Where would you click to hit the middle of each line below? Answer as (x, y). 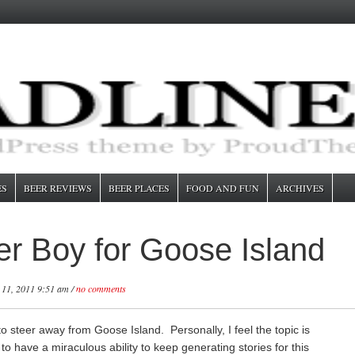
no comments (101, 288)
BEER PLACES (139, 188)
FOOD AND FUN (223, 188)
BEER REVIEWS (58, 188)
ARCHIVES (300, 188)
